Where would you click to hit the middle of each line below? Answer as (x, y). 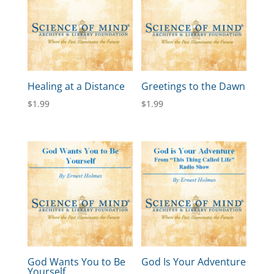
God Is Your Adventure (194, 261)
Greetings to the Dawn (194, 86)
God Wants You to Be (76, 261)
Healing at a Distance (76, 86)
